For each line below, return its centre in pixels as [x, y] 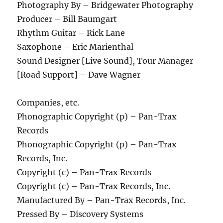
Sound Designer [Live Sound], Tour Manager [105, 61]
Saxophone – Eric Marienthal [75, 47]
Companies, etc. [48, 103]
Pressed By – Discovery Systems [80, 214]
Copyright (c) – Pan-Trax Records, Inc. [94, 186]
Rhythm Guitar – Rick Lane [71, 33]
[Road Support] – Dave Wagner [79, 75]
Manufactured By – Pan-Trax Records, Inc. [102, 200]
